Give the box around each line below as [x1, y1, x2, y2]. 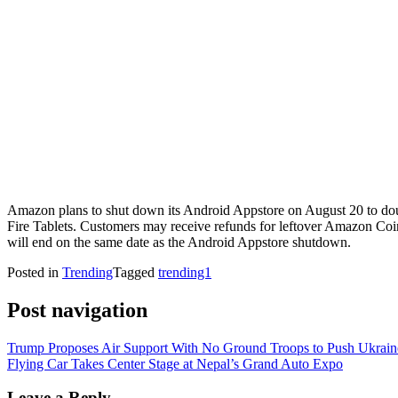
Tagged [113, 264, 158, 280]
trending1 [158, 264, 211, 280]
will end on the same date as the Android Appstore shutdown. [7, 234, 351, 250]
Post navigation [7, 298, 147, 322]
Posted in [7, 264, 62, 280]
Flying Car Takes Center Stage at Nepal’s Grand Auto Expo [7, 355, 343, 371]
